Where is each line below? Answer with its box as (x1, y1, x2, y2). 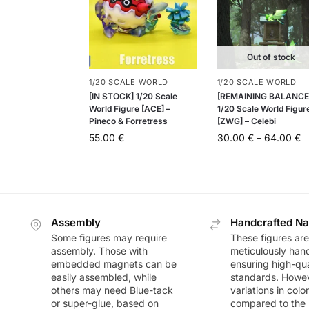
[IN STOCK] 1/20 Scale (88, 90, 177, 101)
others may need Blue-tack (50, 284, 173, 297)
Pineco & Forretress (88, 115, 168, 126)
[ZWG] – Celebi (217, 115, 276, 126)
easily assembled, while (50, 271, 157, 283)
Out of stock (246, 51, 295, 62)
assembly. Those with (50, 245, 148, 257)
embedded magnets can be (50, 258, 177, 270)
